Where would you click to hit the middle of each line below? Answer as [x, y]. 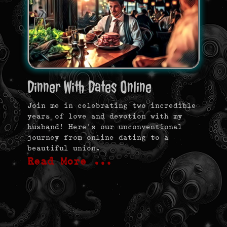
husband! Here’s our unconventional [105, 126]
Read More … [70, 161]
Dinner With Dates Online [89, 87]
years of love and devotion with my [105, 116]
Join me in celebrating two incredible [112, 105]
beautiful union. [64, 148]
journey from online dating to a [98, 137]
